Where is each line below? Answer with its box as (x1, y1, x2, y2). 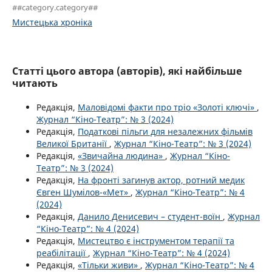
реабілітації (36, 246, 88, 259)
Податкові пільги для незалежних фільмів (78, 125, 253, 137)
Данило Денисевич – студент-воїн (78, 210, 223, 222)
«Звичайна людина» (78, 149, 165, 161)
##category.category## (12, 1, 98, 13)
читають (12, 76, 58, 90)
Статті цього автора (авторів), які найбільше (12, 64, 242, 78)
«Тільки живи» (78, 259, 140, 271)
